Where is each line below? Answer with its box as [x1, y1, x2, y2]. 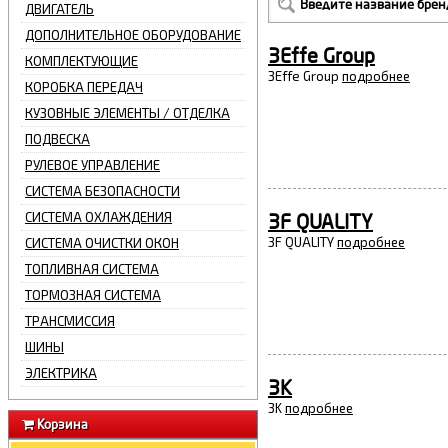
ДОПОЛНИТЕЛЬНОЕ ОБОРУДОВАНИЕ [25, 27, 241, 43]
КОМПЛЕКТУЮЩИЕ [25, 53, 138, 69]
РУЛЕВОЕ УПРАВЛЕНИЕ [25, 157, 160, 173]
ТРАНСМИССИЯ [25, 313, 115, 329]
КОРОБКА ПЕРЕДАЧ [25, 79, 143, 95]
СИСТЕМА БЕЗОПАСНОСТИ [25, 183, 180, 199]
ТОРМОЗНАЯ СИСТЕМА [25, 287, 161, 303]
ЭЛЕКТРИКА [25, 365, 97, 381]
